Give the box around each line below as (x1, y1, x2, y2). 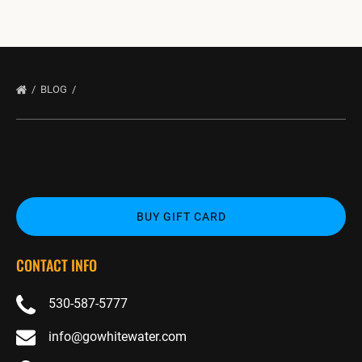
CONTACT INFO (16, 255, 97, 276)
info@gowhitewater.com (48, 328, 187, 344)
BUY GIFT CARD (136, 210, 226, 223)
